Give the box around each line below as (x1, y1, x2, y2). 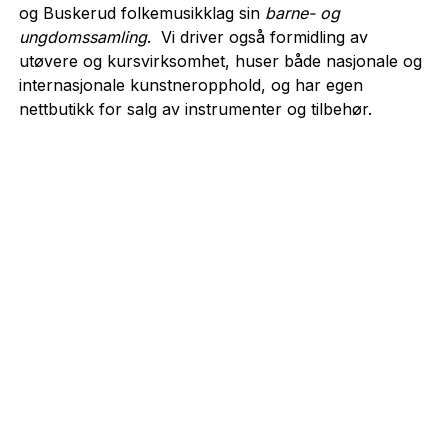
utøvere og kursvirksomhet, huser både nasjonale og (18, 50, 422, 71)
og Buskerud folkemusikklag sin (18, 2, 265, 23)
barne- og (264, 2, 340, 23)
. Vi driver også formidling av (146, 26, 368, 47)
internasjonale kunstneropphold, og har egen (18, 74, 363, 95)
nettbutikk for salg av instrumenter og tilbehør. (18, 98, 372, 119)
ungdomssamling (18, 26, 147, 47)
